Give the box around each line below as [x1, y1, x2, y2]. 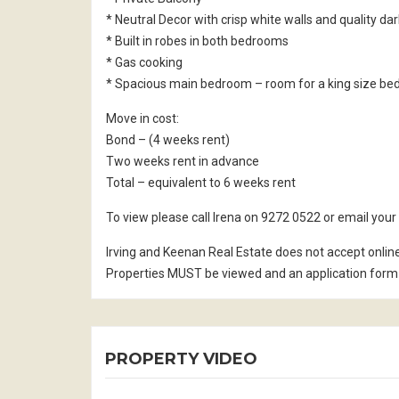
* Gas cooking [106, 54, 183, 69]
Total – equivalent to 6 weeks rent [106, 175, 296, 190]
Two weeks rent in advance [106, 153, 259, 168]
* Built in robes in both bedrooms [106, 33, 289, 48]
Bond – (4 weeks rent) [106, 132, 230, 147]
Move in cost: [106, 110, 179, 126]
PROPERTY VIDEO [105, 348, 257, 369]
